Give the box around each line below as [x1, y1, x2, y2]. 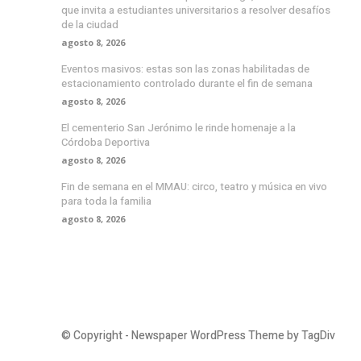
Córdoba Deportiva [61, 135, 150, 151]
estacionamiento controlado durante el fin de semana [61, 76, 313, 92]
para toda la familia [61, 193, 151, 210]
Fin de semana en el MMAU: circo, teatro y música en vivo [61, 179, 327, 195]
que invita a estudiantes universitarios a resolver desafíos [61, 2, 330, 19]
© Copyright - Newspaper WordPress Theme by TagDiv [61, 327, 335, 345]
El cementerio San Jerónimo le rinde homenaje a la [61, 120, 296, 136]
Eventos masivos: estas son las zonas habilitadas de [61, 61, 309, 77]
